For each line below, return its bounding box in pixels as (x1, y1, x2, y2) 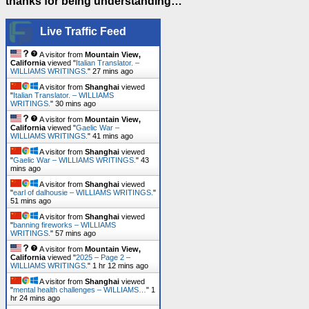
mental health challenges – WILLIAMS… (13, 286, 146, 295)
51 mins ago (10, 197, 51, 206)
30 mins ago (55, 99, 96, 108)
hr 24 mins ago (10, 294, 60, 303)
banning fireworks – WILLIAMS (13, 221, 116, 230)
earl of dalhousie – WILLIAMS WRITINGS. (13, 188, 153, 197)
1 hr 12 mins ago (92, 261, 148, 270)
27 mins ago (92, 67, 133, 76)
